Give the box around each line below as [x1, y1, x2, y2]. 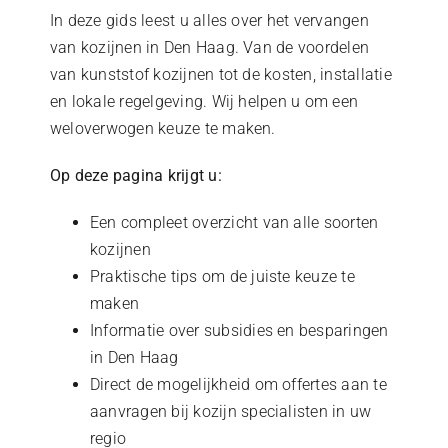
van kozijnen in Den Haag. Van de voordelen [49, 38, 370, 58]
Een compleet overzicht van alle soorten [89, 213, 379, 233]
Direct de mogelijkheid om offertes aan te [89, 375, 387, 395]
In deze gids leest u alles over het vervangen [49, 11, 369, 31]
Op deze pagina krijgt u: [49, 166, 222, 186]
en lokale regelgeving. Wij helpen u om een [49, 92, 359, 112]
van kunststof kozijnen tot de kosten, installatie [49, 65, 392, 85]
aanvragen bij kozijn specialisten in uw [89, 402, 372, 422]
